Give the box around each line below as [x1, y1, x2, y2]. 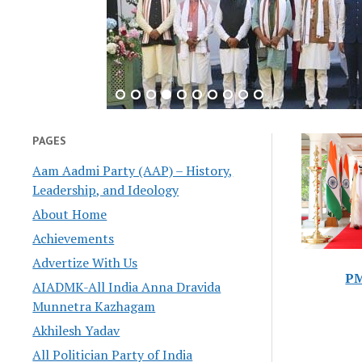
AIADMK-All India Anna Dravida [32, 277, 221, 296]
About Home [32, 204, 107, 223]
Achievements [32, 229, 115, 247]
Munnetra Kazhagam [32, 297, 156, 315]
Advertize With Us [32, 253, 138, 271]
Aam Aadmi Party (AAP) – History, [32, 161, 234, 179]
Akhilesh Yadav [32, 321, 120, 339]
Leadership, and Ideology [32, 180, 179, 199]
